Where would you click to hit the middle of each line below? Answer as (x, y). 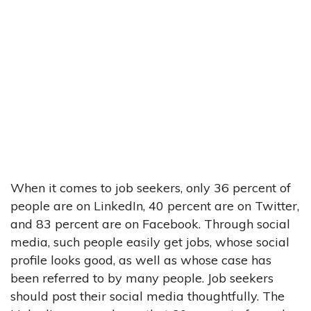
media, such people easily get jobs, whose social (150, 242)
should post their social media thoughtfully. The (148, 296)
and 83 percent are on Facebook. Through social (150, 224)
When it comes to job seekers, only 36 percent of (151, 187)
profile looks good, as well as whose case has (141, 260)
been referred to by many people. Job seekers (142, 278)
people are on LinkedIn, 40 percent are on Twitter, (155, 205)
